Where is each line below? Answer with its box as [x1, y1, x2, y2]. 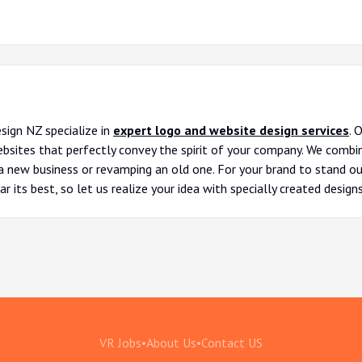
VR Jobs [99, 335, 141, 351]
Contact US [201, 335, 263, 351]
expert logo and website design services [113, 122, 349, 138]
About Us [146, 335, 196, 351]
